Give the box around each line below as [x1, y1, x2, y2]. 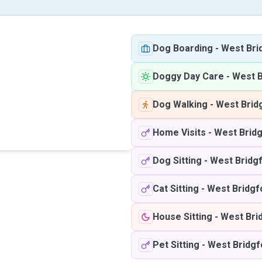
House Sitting [153, 211, 212, 222]
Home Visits [153, 127, 206, 138]
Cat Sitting [153, 183, 199, 194]
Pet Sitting [153, 239, 199, 250]
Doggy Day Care [153, 71, 224, 82]
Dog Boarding [153, 43, 213, 54]
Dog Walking [153, 99, 208, 110]
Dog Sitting [153, 155, 202, 166]
